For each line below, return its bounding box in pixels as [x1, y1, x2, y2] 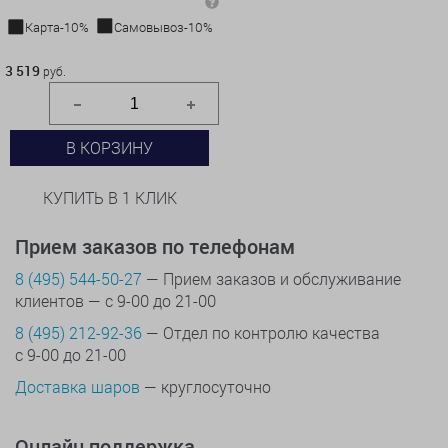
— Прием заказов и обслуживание [142, 268, 401, 290]
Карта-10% [25, 18, 89, 37]
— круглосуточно [140, 376, 271, 398]
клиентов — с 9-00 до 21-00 [15, 290, 216, 312]
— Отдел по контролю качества [142, 322, 380, 344]
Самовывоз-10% [114, 18, 213, 37]
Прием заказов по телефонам [15, 233, 295, 261]
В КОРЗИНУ [66, 137, 153, 159]
